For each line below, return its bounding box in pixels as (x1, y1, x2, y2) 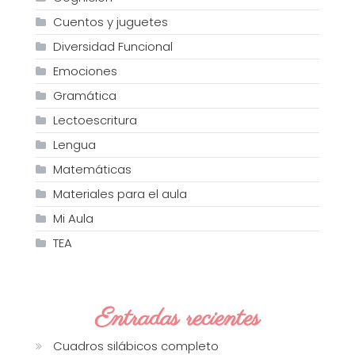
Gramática (52, 86, 116, 104)
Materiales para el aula (52, 185, 187, 202)
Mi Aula (52, 209, 94, 227)
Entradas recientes (94, 301, 260, 336)
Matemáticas (52, 160, 132, 177)
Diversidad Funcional (52, 37, 173, 55)
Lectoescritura (52, 111, 137, 128)
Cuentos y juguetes (52, 13, 168, 30)
